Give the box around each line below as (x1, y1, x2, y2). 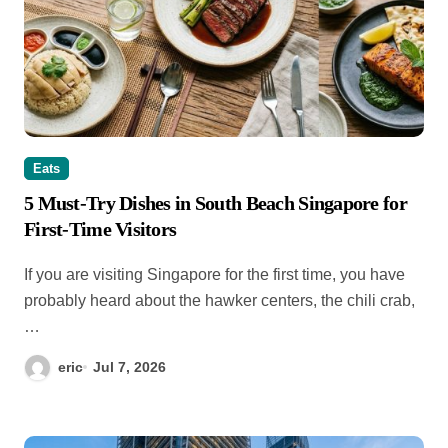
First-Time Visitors (24, 217, 177, 240)
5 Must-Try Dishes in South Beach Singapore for (24, 191, 407, 214)
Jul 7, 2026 (93, 358, 167, 375)
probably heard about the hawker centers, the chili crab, (24, 291, 415, 309)
